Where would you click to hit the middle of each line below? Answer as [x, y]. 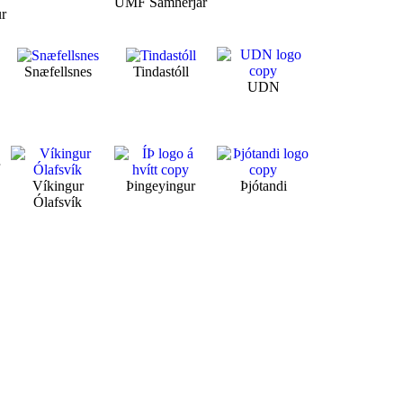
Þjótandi [263, 186]
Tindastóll [161, 72]
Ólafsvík [58, 202]
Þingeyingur [161, 186]
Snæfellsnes [58, 72]
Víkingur [58, 186]
